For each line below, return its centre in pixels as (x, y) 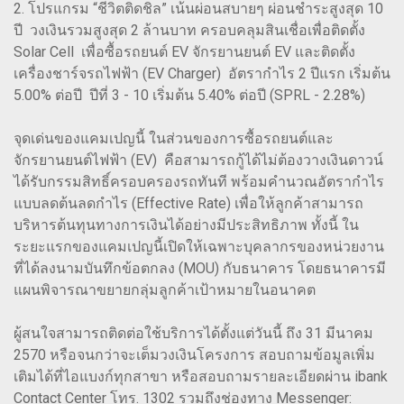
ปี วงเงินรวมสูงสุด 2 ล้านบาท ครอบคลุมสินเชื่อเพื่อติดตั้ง (189, 30)
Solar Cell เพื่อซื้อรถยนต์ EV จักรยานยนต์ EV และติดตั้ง (184, 51)
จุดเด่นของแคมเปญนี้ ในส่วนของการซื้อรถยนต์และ (174, 138)
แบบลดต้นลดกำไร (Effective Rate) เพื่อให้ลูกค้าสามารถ (188, 203)
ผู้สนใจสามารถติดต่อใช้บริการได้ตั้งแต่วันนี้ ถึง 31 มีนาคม (193, 333)
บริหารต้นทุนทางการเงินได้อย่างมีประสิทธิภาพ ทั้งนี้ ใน (186, 225)
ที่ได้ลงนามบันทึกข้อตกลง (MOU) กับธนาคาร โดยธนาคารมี (200, 268)
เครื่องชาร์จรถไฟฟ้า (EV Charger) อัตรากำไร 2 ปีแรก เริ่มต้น (202, 73)
